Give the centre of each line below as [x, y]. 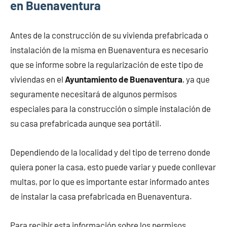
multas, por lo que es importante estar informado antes [110, 182]
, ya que [196, 79]
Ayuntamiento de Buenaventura [124, 79]
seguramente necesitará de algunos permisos [93, 94]
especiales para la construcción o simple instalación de [110, 109]
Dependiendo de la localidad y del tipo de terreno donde [110, 152]
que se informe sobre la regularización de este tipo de [107, 65]
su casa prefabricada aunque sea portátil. [86, 123]
